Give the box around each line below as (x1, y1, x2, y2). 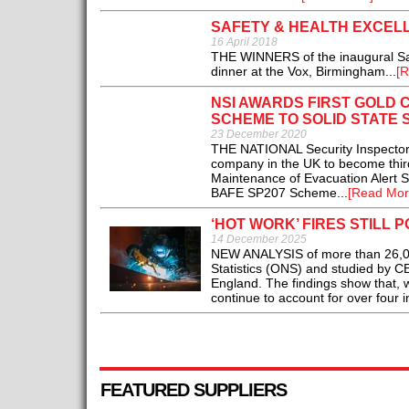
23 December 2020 (210, 128, 307, 142)
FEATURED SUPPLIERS (100, 380, 287, 401)
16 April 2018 (210, 36, 278, 49)
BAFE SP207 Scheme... (210, 185, 348, 201)
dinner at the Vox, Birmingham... (210, 64, 396, 79)
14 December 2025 (210, 233, 307, 246)
